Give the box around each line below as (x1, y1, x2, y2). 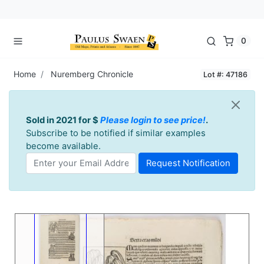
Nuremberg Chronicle (51, 68, 133, 79)
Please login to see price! (100, 114, 206, 126)
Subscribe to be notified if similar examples (26, 127, 206, 138)
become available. (26, 140, 101, 151)
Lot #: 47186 (203, 70, 247, 79)
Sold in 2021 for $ (26, 114, 100, 126)
